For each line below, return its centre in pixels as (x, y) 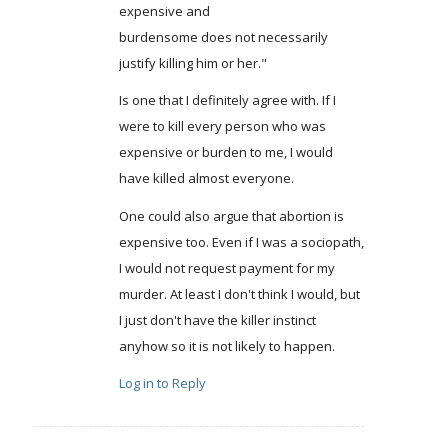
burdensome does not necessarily (223, 37)
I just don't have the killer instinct (217, 319)
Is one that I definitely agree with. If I (227, 100)
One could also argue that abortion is (231, 215)
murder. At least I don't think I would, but (239, 293)
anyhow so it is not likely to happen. (226, 345)
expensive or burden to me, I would (225, 152)
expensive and (164, 11)
